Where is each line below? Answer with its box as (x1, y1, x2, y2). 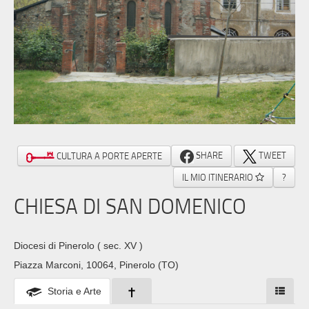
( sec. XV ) (97, 240, 143, 252)
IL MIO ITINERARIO (182, 170, 255, 183)
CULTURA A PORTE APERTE (54, 150, 162, 163)
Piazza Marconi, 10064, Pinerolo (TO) (14, 259, 179, 271)
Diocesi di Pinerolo (14, 240, 97, 252)
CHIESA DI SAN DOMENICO (14, 192, 246, 219)
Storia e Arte (48, 286, 101, 297)
